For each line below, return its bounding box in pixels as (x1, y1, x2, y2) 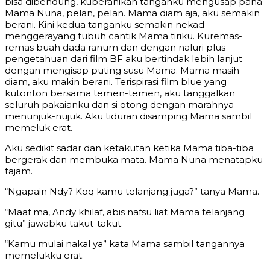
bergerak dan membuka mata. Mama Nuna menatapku (5, 154, 263, 166)
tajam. (5, 165, 33, 177)
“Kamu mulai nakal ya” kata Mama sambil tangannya (5, 238, 245, 250)
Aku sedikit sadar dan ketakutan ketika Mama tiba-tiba (5, 142, 254, 154)
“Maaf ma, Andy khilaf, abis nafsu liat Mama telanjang (5, 206, 245, 218)
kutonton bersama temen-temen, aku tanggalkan (5, 87, 235, 99)
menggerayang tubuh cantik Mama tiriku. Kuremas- (5, 30, 242, 42)
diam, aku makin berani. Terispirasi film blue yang (5, 76, 227, 88)
